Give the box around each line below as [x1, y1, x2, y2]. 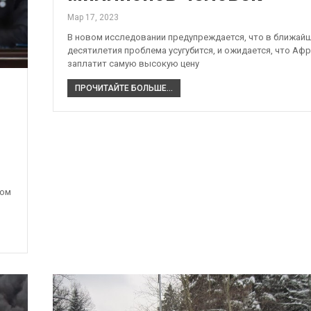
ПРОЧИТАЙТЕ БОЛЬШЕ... [74, 83, 173, 94]
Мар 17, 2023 [67, 12, 119, 23]
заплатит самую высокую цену [67, 58, 199, 69]
